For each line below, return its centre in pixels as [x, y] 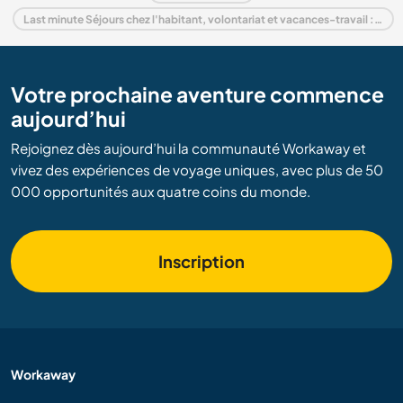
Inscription [201, 262]
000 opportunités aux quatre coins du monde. [161, 192]
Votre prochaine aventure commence [197, 94]
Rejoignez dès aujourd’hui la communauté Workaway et [188, 148]
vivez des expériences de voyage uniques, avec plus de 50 [197, 170]
